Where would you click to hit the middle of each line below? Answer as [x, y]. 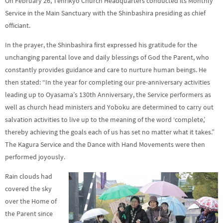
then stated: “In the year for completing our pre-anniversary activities [108, 82]
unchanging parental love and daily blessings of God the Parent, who [107, 57]
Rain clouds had [29, 176]
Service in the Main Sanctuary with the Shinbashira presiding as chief [105, 13]
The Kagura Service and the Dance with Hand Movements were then [105, 144]
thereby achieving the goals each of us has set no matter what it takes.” [110, 132]
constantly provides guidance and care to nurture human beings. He [106, 70]
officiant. [18, 25]
